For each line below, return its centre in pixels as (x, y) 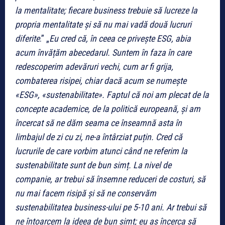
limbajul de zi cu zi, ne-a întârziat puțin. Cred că (99, 137)
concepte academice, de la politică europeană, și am (108, 108)
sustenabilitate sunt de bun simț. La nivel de (93, 165)
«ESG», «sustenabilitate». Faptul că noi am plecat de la (112, 94)
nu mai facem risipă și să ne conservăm (86, 193)
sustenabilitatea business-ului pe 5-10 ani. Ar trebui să (111, 207)
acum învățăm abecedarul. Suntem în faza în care (103, 52)
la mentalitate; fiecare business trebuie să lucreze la (106, 10)
